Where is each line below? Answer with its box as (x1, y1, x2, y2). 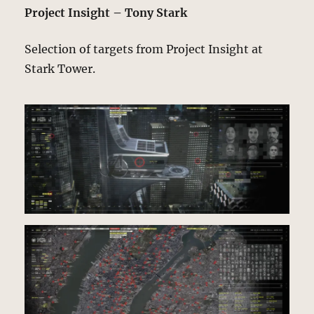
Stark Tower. (25, 61, 96, 76)
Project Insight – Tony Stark (25, 5, 188, 20)
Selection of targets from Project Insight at (25, 41, 264, 56)
